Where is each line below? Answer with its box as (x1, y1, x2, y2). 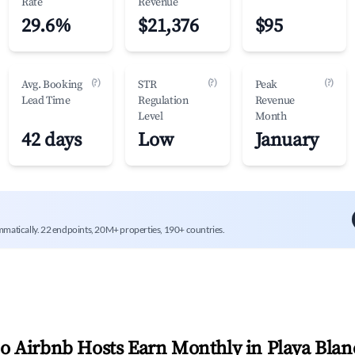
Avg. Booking (21, 78, 82, 92)
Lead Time (21, 94, 71, 108)
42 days (21, 128, 82, 152)
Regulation (138, 94, 189, 108)
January (254, 128, 319, 152)
